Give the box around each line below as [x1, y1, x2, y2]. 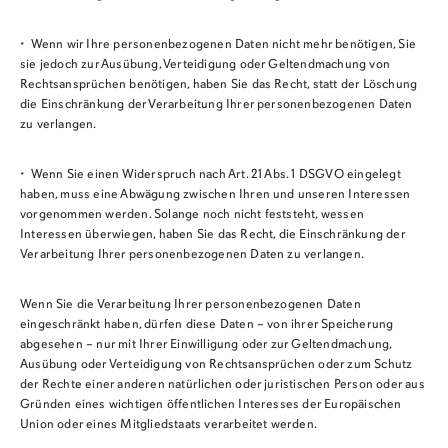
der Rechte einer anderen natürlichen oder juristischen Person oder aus [19, 378, 425, 391]
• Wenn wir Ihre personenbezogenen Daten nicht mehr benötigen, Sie [19, 38, 417, 51]
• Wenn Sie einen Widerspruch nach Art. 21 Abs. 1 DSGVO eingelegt [19, 168, 401, 181]
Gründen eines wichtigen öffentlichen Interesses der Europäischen [19, 398, 402, 411]
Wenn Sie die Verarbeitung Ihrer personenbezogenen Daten [19, 298, 361, 311]
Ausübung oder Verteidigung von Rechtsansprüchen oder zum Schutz [19, 358, 413, 371]
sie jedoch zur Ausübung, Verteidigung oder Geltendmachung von [19, 58, 391, 71]
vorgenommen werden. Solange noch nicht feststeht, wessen [19, 208, 365, 221]
